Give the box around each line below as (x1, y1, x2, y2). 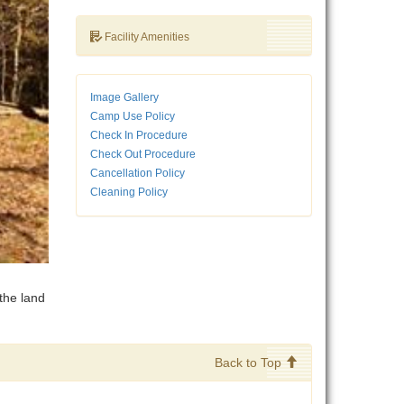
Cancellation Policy (89, 167, 185, 180)
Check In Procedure (89, 129, 188, 142)
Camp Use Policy (89, 110, 175, 124)
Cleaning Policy (89, 186, 168, 199)
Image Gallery (89, 91, 159, 105)
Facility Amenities (101, 31, 189, 44)
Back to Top (215, 355, 285, 371)
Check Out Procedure (89, 148, 196, 161)
